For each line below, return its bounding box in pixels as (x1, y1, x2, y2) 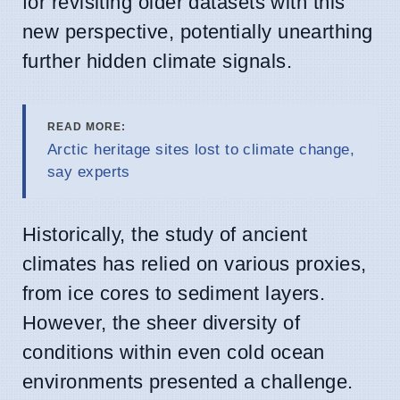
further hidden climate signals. (22, 49, 292, 72)
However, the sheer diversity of (22, 311, 300, 334)
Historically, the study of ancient (22, 222, 308, 246)
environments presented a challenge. (22, 370, 354, 393)
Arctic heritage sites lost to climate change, (47, 140, 355, 158)
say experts (47, 162, 130, 180)
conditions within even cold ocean (22, 340, 325, 363)
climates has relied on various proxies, (22, 252, 367, 275)
